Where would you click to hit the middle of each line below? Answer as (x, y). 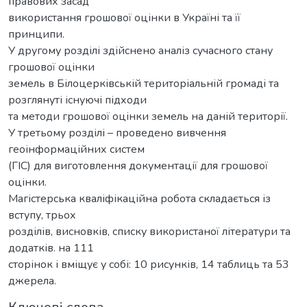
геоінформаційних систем (76, 149)
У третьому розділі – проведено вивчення (117, 133)
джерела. (32, 281)
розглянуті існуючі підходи (77, 100)
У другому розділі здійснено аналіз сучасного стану (140, 50)
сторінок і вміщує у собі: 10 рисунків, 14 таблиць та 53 (149, 264)
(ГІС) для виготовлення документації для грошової (138, 165)
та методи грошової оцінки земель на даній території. (148, 116)
